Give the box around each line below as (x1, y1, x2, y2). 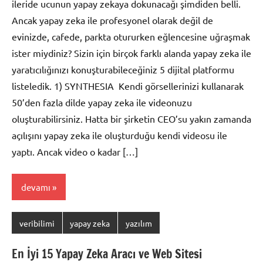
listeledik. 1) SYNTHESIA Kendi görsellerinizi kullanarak (12, 79, 244, 92)
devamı (21, 181, 50, 193)
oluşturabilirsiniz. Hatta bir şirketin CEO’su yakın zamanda (12, 112, 251, 124)
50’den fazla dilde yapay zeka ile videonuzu (12, 96, 192, 108)
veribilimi (19, 217, 55, 228)
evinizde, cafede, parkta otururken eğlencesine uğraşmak (12, 30, 250, 42)
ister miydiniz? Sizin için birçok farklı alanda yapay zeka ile (12, 46, 251, 59)
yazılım (125, 217, 152, 228)
